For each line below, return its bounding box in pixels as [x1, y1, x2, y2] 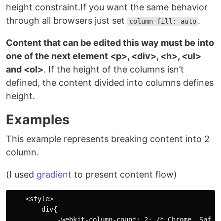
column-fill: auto [129, 17, 196, 26]
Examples [6, 111, 70, 128]
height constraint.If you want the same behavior [6, 2, 208, 13]
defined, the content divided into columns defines [6, 77, 214, 88]
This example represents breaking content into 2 [6, 134, 210, 145]
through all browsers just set [6, 15, 127, 26]
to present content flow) [72, 169, 177, 180]
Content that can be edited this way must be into [6, 37, 214, 48]
